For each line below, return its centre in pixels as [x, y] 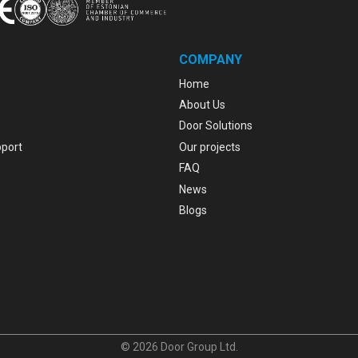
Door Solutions [216, 126]
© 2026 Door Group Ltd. [179, 347]
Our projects [210, 147]
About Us [202, 105]
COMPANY [211, 60]
